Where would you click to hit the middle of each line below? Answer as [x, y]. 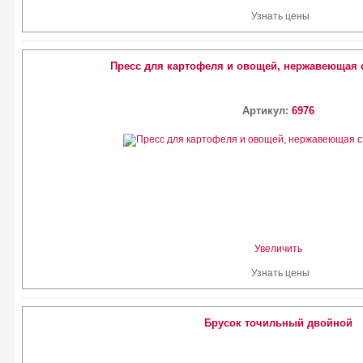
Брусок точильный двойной [278, 323]
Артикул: [267, 111]
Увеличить [278, 249]
